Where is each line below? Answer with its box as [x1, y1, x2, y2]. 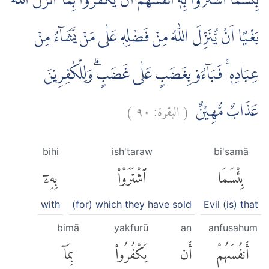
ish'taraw [111, 145, 153, 158]
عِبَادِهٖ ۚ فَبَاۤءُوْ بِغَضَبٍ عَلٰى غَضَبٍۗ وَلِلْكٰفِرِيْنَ [44, 62, 258, 88]
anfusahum [208, 221, 258, 234]
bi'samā [213, 145, 249, 158]
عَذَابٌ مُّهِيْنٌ [189, 99, 258, 125]
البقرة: [154, 93, 180, 124]
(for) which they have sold [72, 198, 192, 210]
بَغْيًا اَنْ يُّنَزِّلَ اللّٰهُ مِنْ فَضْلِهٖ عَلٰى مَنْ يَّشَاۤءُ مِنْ [35, 25, 258, 50]
